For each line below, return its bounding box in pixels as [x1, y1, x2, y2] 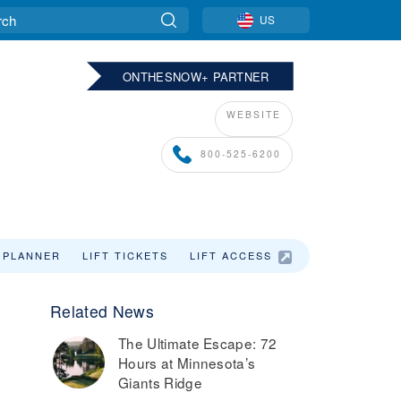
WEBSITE [226, 107, 281, 122]
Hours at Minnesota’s [118, 353, 256, 372]
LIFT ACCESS [190, 248, 272, 262]
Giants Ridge [118, 372, 202, 392]
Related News [50, 300, 154, 322]
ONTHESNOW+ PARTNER [123, 68, 269, 85]
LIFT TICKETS [82, 248, 168, 262]
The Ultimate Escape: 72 [118, 333, 277, 353]
